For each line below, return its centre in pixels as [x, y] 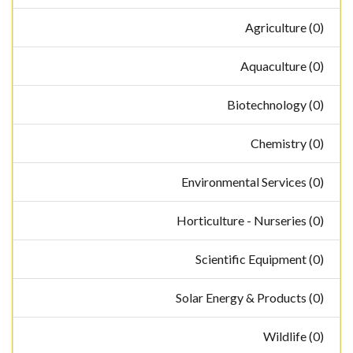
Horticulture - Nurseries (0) [250, 221]
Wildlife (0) [294, 336]
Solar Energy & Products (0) [250, 298]
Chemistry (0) [287, 143]
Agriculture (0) [284, 28]
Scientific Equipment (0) [260, 259]
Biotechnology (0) [275, 105]
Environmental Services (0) [253, 182]
